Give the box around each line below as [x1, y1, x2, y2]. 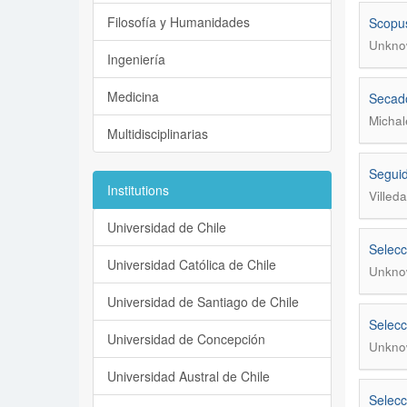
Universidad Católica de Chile [107, 255, 276, 273]
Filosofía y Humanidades [107, 13, 250, 31]
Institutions [107, 181, 169, 199]
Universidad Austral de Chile [107, 367, 270, 385]
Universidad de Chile [107, 218, 226, 236]
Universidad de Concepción [107, 330, 265, 348]
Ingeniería [107, 50, 165, 68]
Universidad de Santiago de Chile [107, 293, 299, 311]
